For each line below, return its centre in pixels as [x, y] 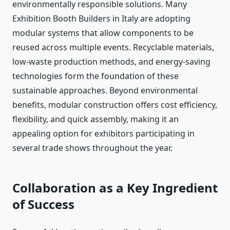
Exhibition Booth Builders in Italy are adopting [101, 19]
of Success [43, 204]
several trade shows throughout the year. [92, 148]
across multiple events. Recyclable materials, [127, 47]
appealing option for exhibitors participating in [103, 134]
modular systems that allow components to [98, 33]
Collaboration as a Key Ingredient [115, 188]
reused [26, 47]
